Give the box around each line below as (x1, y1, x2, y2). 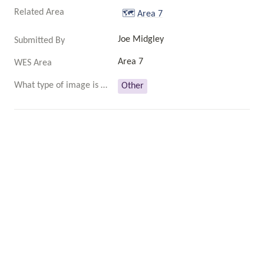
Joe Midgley (118, 35, 164, 44)
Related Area (14, 8, 64, 17)
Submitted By (14, 36, 65, 45)
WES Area (14, 58, 52, 68)
